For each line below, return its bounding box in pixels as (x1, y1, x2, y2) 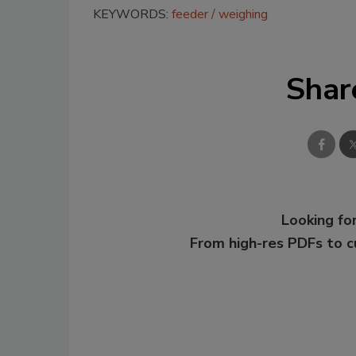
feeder (172, 6, 208, 23)
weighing (219, 6, 268, 23)
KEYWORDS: (93, 6, 172, 23)
